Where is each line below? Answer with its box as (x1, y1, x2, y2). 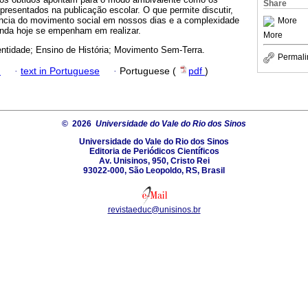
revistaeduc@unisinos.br (107, 204, 201, 214)
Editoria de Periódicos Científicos (89, 146, 219, 156)
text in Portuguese (21, 65, 100, 76)
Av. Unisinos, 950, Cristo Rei (98, 155, 210, 166)
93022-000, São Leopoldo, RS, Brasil (83, 165, 225, 175)
